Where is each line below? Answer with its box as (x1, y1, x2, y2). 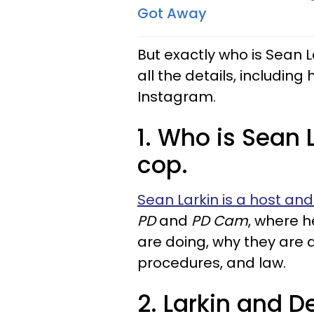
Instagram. (137, 87, 216, 107)
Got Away (137, 4, 207, 23)
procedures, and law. (137, 253, 289, 273)
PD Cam (191, 211, 248, 231)
